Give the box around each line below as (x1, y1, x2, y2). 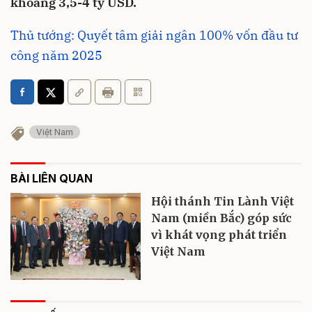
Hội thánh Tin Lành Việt (151, 194, 295, 209)
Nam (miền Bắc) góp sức (151, 211, 292, 226)
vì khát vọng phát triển (151, 228, 288, 242)
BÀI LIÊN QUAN (10, 171, 93, 186)
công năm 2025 (10, 47, 102, 63)
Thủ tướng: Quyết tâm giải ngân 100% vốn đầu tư (10, 26, 298, 43)
